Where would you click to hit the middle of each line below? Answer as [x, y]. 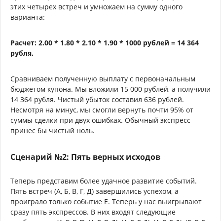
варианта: [28, 17]
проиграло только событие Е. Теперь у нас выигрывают [106, 201]
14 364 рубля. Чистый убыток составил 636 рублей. [97, 99]
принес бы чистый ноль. [53, 130]
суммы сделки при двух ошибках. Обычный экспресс [100, 120]
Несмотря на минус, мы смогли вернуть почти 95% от [102, 110]
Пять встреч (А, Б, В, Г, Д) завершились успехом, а [94, 191]
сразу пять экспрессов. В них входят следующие [93, 212]
